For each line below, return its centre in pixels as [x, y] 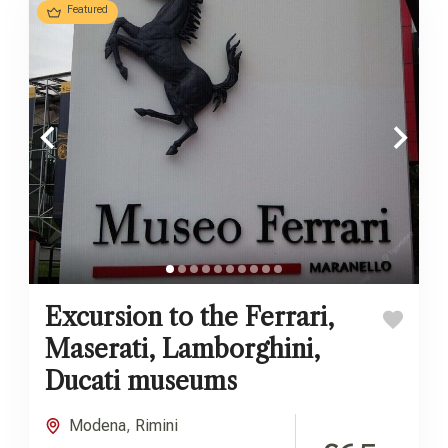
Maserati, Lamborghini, [182, 350]
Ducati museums [141, 382]
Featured [87, 9]
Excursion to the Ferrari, [189, 318]
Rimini [156, 426]
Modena [97, 426]
